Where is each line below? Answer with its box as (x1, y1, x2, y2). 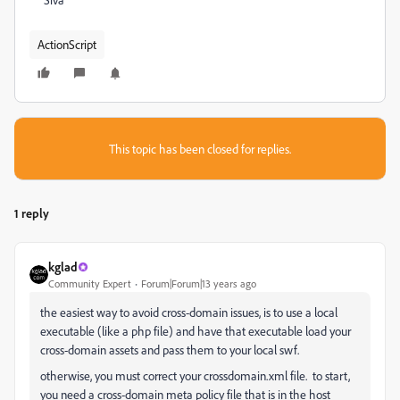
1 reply (14, 205, 49, 221)
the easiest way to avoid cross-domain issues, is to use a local (40, 304, 337, 320)
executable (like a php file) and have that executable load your (40, 323, 351, 338)
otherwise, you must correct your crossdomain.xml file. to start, (40, 368, 350, 383)
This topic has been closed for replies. (109, 141, 291, 156)
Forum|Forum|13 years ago (141, 277, 256, 290)
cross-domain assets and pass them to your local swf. (40, 342, 299, 357)
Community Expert (48, 277, 131, 290)
